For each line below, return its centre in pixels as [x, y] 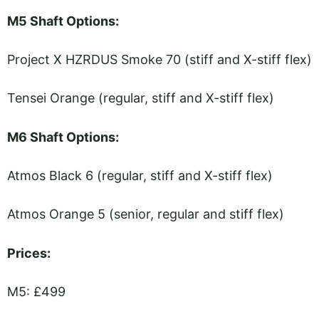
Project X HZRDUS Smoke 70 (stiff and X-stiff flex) [159, 60]
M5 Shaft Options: [63, 21]
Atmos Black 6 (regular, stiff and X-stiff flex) [140, 175]
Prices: [29, 253]
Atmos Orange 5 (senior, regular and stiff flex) [146, 214]
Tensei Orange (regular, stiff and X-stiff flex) [141, 98]
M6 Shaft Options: [63, 137]
